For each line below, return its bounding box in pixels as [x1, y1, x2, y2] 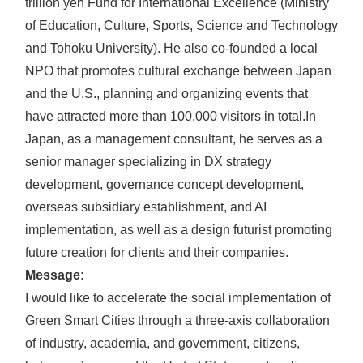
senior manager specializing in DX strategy [25, 155, 271, 169]
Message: [25, 268, 84, 283]
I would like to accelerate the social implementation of [25, 291, 331, 305]
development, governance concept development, [25, 177, 304, 192]
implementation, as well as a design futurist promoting [25, 223, 332, 237]
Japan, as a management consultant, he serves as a [25, 132, 322, 147]
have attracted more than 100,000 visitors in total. [25, 109, 305, 124]
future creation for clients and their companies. [25, 246, 288, 260]
